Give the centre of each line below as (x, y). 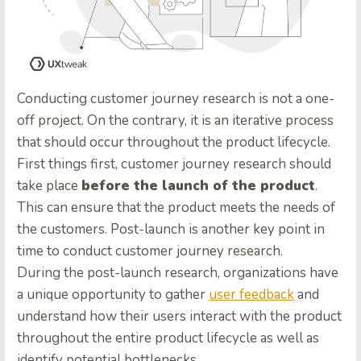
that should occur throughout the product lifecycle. (174, 143)
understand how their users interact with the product (179, 317)
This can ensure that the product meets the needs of (176, 208)
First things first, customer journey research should (174, 164)
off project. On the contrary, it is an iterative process (175, 121)
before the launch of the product (198, 186)
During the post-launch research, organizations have (178, 273)
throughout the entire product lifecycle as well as (168, 338)
